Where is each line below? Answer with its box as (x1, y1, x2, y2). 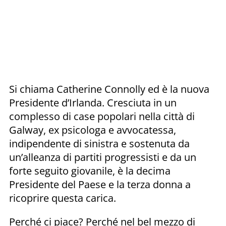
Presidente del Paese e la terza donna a (9, 177, 191, 191)
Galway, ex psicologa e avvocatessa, (9, 123, 176, 137)
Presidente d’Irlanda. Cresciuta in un (9, 95, 177, 109)
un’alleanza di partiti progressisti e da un (9, 150, 196, 164)
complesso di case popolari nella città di (9, 109, 195, 123)
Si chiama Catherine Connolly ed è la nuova (9, 82, 209, 96)
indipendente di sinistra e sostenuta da (9, 136, 190, 150)
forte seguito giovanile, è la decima (9, 163, 171, 178)
